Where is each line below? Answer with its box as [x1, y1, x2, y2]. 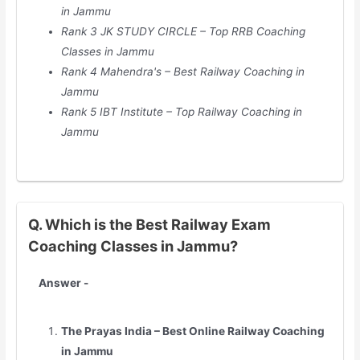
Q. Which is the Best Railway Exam [27, 215, 271, 233]
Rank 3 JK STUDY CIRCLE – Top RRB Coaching [60, 24, 305, 38]
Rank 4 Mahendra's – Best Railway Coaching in [60, 64, 305, 78]
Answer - [39, 276, 89, 289]
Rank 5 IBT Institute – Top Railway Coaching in [60, 104, 302, 118]
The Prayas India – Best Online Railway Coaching [60, 325, 325, 338]
